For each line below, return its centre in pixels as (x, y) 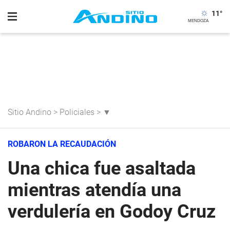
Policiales (77, 112)
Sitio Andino (30, 112)
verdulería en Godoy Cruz (112, 212)
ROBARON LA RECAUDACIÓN (62, 144)
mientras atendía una (94, 190)
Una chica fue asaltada (102, 168)
